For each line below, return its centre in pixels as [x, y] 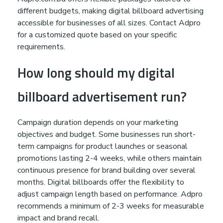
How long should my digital [96, 72]
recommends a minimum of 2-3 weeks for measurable [111, 206]
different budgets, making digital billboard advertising [111, 11]
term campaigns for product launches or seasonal [103, 147]
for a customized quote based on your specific [97, 35]
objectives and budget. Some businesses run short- [107, 135]
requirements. [41, 47]
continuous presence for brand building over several [107, 170]
